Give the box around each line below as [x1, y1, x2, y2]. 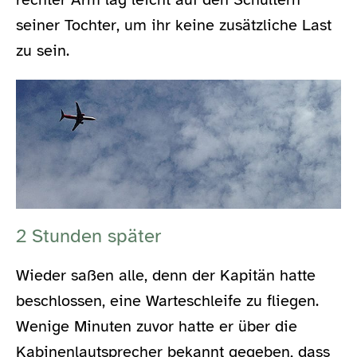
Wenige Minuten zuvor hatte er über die [16, 316, 297, 337]
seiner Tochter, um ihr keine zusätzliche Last [16, 15, 331, 36]
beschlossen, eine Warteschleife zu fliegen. [16, 291, 319, 312]
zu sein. [16, 41, 69, 61]
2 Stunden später [16, 224, 161, 249]
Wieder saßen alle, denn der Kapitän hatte [16, 265, 316, 286]
